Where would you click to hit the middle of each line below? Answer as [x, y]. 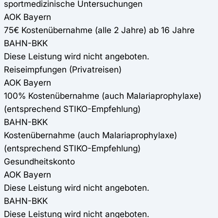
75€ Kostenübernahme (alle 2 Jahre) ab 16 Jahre [99, 30]
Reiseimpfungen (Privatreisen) [63, 70]
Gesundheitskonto [39, 162]
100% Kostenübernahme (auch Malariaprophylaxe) [103, 96]
